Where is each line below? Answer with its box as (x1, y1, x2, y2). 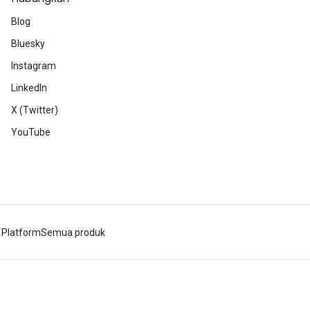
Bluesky (11, 38, 45, 49)
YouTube (11, 127, 51, 138)
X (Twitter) (11, 104, 58, 116)
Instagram (11, 60, 56, 71)
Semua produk (41, 227, 105, 238)
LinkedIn (11, 82, 47, 93)
